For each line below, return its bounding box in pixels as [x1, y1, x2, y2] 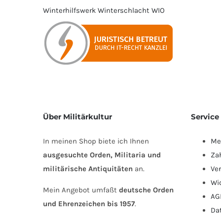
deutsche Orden [119, 185, 174, 194]
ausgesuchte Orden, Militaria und [43, 150, 161, 159]
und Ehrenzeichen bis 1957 [43, 199, 135, 208]
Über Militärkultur [43, 112, 112, 121]
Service [191, 112, 219, 121]
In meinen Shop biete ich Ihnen [43, 136, 149, 146]
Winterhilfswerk [43, 5, 96, 15]
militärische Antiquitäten [43, 164, 133, 173]
